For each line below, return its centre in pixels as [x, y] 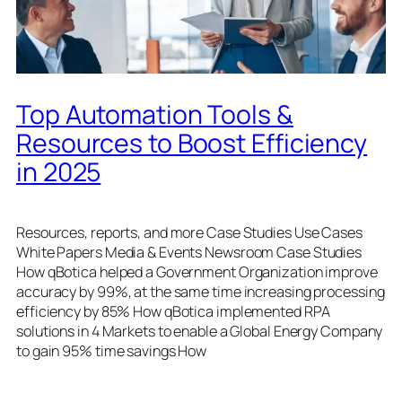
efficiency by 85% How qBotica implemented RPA [173, 311]
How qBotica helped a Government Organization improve [197, 271]
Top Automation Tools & [155, 114]
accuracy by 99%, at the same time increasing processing [201, 291]
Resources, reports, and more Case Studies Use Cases [189, 232]
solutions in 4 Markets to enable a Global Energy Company [200, 331]
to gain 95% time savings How [112, 350]
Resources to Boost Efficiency [192, 143]
